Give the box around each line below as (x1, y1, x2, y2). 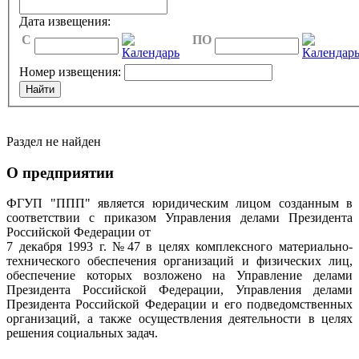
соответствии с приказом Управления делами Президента (6, 211, 353, 225)
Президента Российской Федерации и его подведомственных (6, 297, 353, 312)
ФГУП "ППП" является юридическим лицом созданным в (6, 196, 353, 211)
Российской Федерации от (6, 225, 151, 240)
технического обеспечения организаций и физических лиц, (6, 254, 353, 268)
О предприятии (6, 163, 114, 181)
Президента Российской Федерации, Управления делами (6, 283, 353, 297)
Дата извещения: (19, 14, 111, 28)
